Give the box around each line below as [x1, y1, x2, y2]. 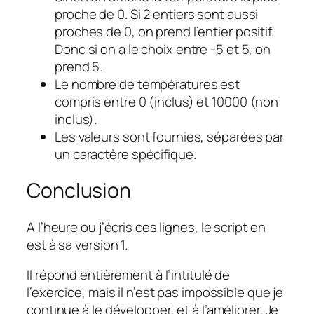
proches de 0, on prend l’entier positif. [55, 22, 274, 41]
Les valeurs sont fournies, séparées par [55, 127, 285, 146]
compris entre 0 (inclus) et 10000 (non [55, 92, 279, 111]
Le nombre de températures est [55, 74, 240, 93]
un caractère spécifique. [55, 144, 196, 163]
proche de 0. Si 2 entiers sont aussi [55, 4, 259, 23]
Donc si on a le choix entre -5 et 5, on [55, 39, 271, 58]
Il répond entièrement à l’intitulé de [27, 266, 231, 285]
